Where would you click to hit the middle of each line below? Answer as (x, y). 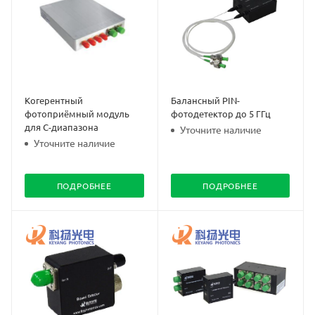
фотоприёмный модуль (77, 113)
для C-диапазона (62, 127)
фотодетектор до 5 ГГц (220, 113)
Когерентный (54, 100)
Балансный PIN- (205, 100)
